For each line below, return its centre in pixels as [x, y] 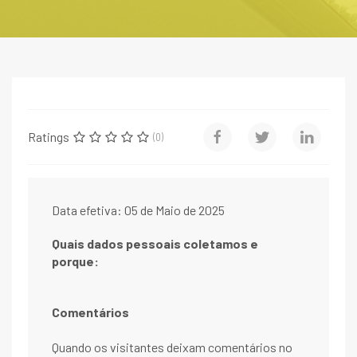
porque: [75, 261]
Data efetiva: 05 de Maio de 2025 [138, 210]
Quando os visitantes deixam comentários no [172, 347]
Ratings [49, 137]
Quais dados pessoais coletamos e [155, 244]
